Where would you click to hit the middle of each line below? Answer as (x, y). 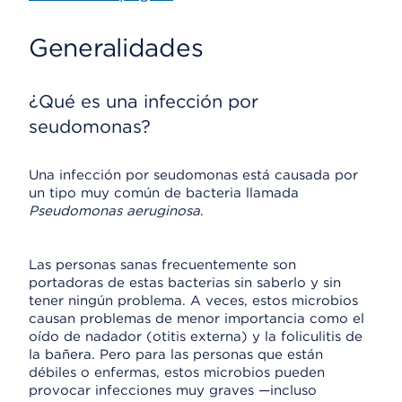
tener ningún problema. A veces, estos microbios (193, 301)
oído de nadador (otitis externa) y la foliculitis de (196, 336)
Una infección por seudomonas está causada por (193, 175)
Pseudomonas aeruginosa (114, 211)
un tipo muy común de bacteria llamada (164, 193)
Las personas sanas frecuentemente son (162, 265)
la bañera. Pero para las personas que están (176, 354)
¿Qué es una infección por (144, 101)
